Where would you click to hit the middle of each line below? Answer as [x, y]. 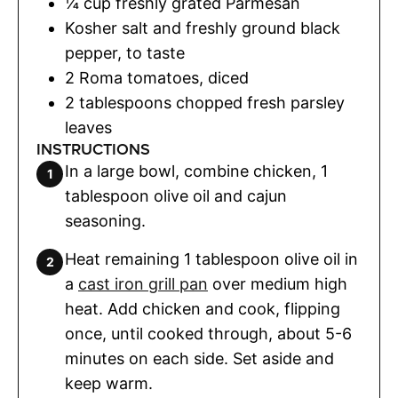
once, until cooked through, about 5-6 [208, 334]
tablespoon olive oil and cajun [176, 196]
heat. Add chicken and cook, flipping [203, 309]
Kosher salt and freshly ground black [203, 28]
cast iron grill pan [143, 284]
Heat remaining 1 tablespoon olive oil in [211, 259]
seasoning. [105, 221]
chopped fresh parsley [260, 103]
